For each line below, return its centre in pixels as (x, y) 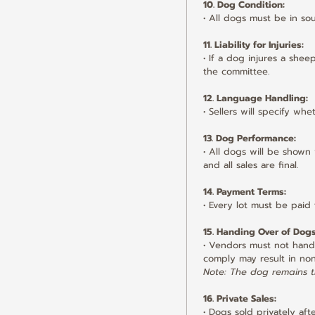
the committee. (236, 71)
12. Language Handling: (256, 98)
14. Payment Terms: (245, 192)
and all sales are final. (251, 165)
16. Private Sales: (240, 298)
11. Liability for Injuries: (253, 45)
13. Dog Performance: (250, 138)
